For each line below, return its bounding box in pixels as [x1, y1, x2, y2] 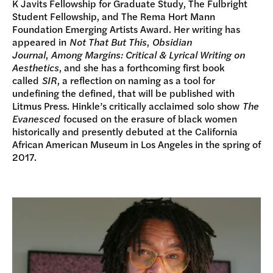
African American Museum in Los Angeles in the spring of [12, 136, 261, 151]
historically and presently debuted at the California [12, 124, 238, 138]
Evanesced [12, 111, 60, 126]
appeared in [12, 34, 69, 49]
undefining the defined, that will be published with [12, 85, 235, 100]
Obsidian [152, 34, 192, 49]
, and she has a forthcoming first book [59, 60, 225, 74]
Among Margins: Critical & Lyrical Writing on [51, 47, 245, 62]
